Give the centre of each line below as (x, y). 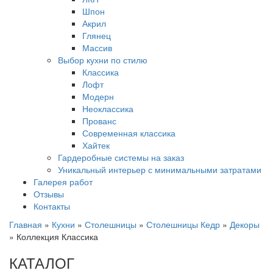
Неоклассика (108, 108)
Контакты (52, 206)
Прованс (99, 120)
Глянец (97, 35)
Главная (26, 224)
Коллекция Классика (57, 236)
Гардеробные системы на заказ (121, 157)
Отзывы (49, 193)
